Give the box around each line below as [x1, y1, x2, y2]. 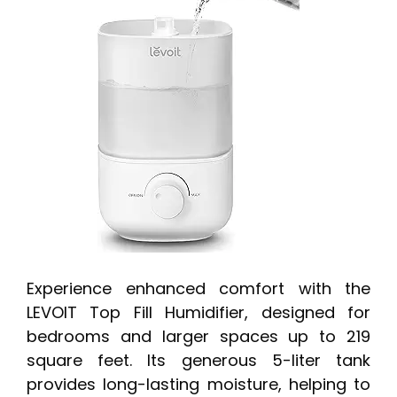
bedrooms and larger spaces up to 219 [27, 325, 370, 348]
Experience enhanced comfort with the [27, 277, 370, 300]
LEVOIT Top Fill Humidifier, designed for [27, 301, 370, 324]
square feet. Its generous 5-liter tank [27, 349, 370, 372]
